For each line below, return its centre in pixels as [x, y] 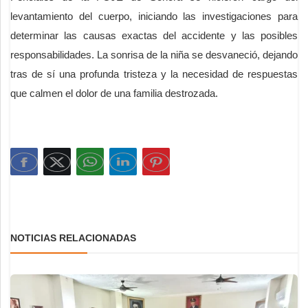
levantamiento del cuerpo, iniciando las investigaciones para [154, 16]
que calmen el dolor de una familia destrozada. [114, 93]
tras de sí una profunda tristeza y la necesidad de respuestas [154, 74]
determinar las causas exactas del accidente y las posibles [154, 35]
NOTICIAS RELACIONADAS [73, 238]
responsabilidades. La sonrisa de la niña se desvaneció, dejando [154, 54]
